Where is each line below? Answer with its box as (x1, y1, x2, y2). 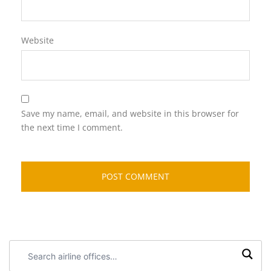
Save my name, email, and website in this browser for (21, 108, 239, 119)
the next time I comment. (21, 122, 123, 133)
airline (16, 256, 39, 267)
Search (16, 243, 44, 253)
